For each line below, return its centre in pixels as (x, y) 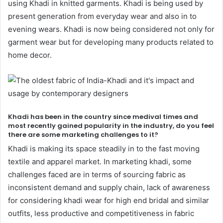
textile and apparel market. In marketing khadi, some (100, 162)
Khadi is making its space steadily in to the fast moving (104, 149)
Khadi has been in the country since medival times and (103, 116)
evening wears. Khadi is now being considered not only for (111, 29)
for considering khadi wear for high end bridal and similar (109, 201)
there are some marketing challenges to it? (83, 134)
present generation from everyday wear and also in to (102, 16)
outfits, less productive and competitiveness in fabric (101, 214)
